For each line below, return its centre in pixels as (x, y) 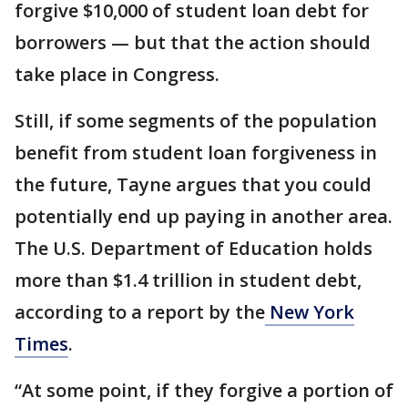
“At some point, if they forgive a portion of (204, 390)
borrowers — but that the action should (193, 42)
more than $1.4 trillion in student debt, (188, 280)
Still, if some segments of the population (196, 120)
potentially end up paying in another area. (204, 216)
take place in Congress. (117, 74)
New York (310, 311)
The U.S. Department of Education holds (194, 248)
